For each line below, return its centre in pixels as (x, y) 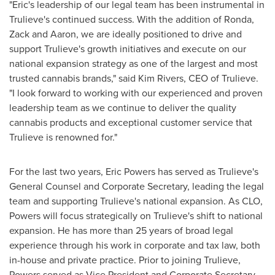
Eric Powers (130, 172)
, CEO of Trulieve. (221, 78)
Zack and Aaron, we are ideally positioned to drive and (126, 34)
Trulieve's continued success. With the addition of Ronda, (132, 19)
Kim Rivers (161, 78)
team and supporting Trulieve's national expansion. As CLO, (136, 201)
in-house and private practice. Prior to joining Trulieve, (125, 260)
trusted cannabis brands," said (74, 78)
